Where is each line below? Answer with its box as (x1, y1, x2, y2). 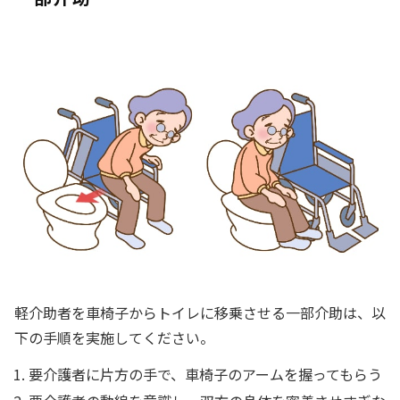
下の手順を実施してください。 (14, 327, 214, 349)
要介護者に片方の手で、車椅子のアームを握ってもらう (29, 363, 382, 386)
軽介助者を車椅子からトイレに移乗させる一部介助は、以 (14, 302, 386, 324)
